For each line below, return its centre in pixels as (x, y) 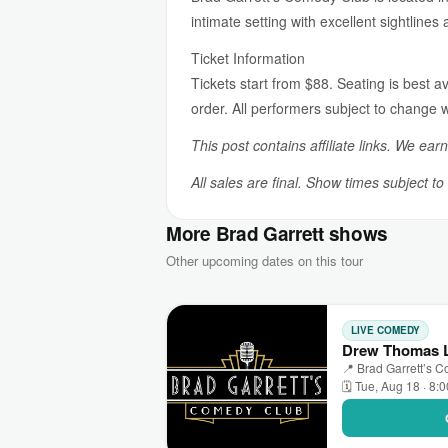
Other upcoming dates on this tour (264, 260)
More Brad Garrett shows (277, 233)
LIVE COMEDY (385, 329)
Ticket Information (248, 58)
